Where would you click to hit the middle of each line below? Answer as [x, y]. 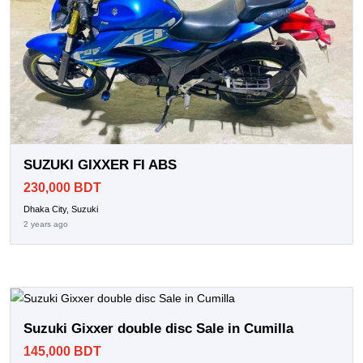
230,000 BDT [62, 187]
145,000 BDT [62, 352]
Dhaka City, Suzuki [61, 209]
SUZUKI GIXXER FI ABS [100, 164]
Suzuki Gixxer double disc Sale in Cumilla [158, 329]
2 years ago [46, 224]
